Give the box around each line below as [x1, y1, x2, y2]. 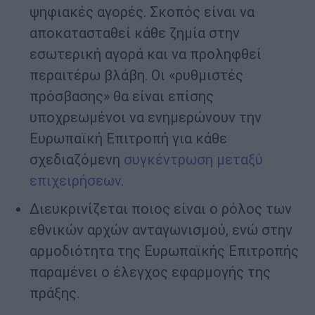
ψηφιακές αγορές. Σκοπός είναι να [30, 4, 255, 21]
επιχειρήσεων [30, 172, 121, 190]
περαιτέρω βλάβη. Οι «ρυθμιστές [30, 67, 243, 84]
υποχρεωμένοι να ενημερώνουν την [30, 109, 262, 127]
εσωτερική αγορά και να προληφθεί [30, 46, 262, 63]
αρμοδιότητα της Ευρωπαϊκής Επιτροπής [30, 243, 299, 260]
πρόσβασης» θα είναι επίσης [30, 88, 214, 105]
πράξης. [30, 285, 79, 302]
